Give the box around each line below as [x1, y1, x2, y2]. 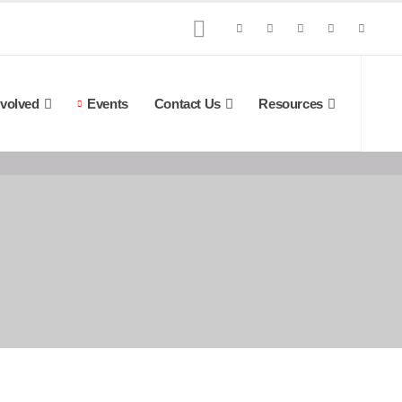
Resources [258, 95, 323, 111]
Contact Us [153, 95, 221, 111]
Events [87, 95, 128, 111]
